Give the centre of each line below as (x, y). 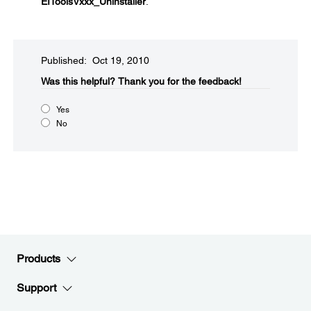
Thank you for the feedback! (180, 81)
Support (36, 288)
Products (39, 259)
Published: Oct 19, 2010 (95, 60)
